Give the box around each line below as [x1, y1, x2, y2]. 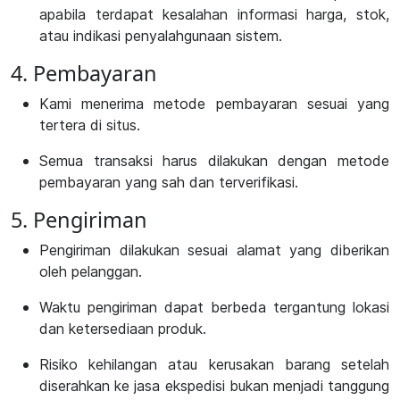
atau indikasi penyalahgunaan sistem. [39, 27, 282, 46]
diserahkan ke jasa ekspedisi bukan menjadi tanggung [39, 377, 389, 396]
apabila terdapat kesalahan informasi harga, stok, [39, 5, 389, 24]
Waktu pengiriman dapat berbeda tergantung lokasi [39, 298, 389, 317]
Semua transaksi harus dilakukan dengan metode [39, 152, 389, 171]
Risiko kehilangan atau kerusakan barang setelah [39, 355, 389, 374]
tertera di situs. [39, 116, 140, 135]
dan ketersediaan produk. [39, 320, 206, 338]
